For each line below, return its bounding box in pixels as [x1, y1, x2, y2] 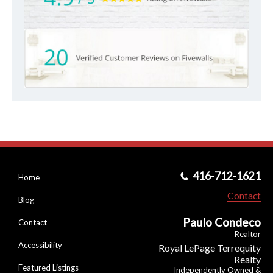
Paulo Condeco [182, 214, 261, 229]
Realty [233, 253, 261, 265]
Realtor [234, 229, 261, 239]
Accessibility [18, 239, 62, 250]
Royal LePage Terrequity [158, 241, 261, 253]
